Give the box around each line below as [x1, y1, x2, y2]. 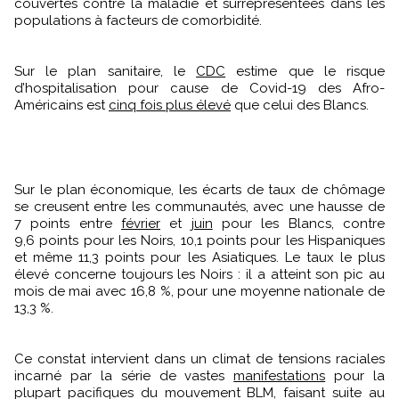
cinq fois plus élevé [109, 96, 231, 113]
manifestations [233, 367, 326, 384]
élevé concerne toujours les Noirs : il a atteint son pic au [14, 265, 385, 282]
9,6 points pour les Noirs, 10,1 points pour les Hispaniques [14, 232, 385, 248]
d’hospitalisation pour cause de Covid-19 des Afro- [14, 79, 385, 96]
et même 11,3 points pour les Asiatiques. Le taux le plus [14, 248, 385, 265]
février [121, 215, 160, 232]
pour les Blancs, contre [212, 215, 386, 232]
